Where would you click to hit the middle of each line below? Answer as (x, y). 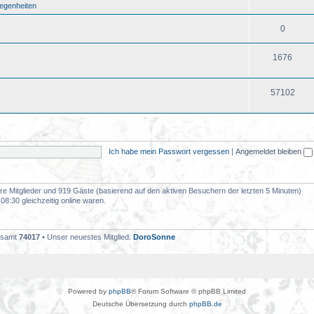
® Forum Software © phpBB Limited (189, 291)
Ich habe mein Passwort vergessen (169, 151)
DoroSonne (154, 237)
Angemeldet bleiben (269, 151)
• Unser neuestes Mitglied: (87, 237)
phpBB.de (205, 303)
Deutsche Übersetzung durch (141, 303)
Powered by (88, 291)
